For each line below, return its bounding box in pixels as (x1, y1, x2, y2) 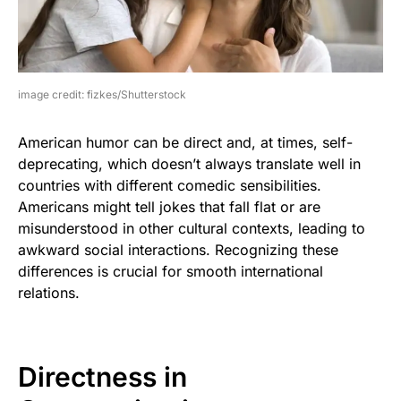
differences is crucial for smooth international (18, 262, 323, 281)
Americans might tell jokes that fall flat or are (18, 198, 320, 217)
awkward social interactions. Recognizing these (18, 241, 338, 260)
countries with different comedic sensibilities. (18, 176, 321, 195)
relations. (18, 284, 80, 303)
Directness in (18, 361, 187, 394)
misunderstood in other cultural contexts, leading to (18, 219, 365, 238)
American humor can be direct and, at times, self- (18, 133, 353, 152)
